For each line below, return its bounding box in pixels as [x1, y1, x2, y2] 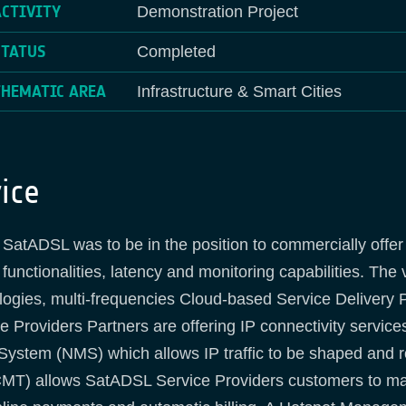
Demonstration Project [136, 3, 298, 22]
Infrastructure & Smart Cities [136, 82, 342, 101]
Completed [136, 43, 216, 62]
